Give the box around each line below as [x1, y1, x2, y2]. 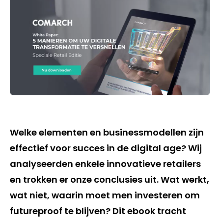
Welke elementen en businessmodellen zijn [10, 126, 204, 138]
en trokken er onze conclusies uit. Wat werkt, [10, 173, 209, 186]
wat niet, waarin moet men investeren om [10, 189, 200, 201]
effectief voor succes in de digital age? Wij [10, 142, 202, 154]
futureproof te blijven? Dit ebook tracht [10, 205, 186, 217]
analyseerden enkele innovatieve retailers [10, 158, 201, 170]
